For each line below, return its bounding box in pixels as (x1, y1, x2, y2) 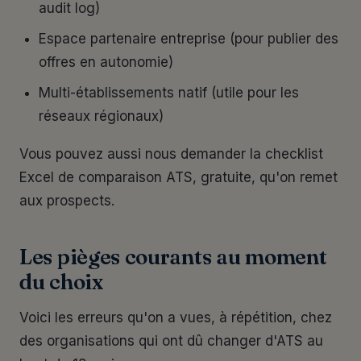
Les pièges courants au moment (19, 244, 327, 270)
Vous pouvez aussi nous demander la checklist (19, 146, 323, 162)
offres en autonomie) (39, 54, 173, 70)
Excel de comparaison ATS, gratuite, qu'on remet (19, 169, 338, 185)
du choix (19, 269, 103, 295)
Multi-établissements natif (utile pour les (39, 85, 299, 101)
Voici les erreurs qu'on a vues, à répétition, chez (19, 309, 332, 326)
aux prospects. (19, 193, 114, 209)
